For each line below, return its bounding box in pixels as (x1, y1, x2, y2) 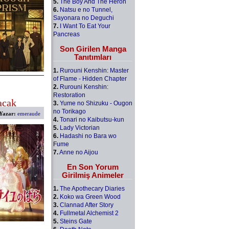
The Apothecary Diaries (60, 185, 125, 192)
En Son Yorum (67, 162, 119, 171)
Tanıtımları (74, 52, 111, 61)
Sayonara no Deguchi (53, 14, 114, 21)
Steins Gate (60, 217, 92, 225)
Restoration (53, 91, 85, 99)
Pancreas (53, 30, 80, 38)
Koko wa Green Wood (60, 193, 121, 200)
